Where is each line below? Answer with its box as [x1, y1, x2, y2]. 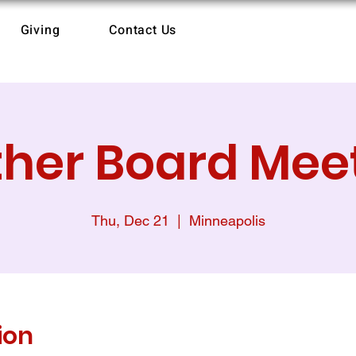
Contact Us [109, 21, 177, 40]
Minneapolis [188, 212, 265, 229]
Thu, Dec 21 [91, 212, 169, 229]
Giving [20, 21, 60, 40]
